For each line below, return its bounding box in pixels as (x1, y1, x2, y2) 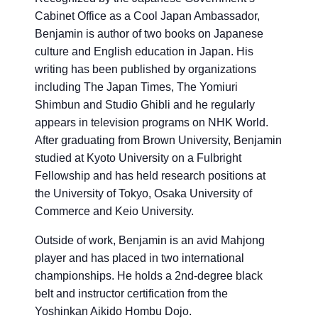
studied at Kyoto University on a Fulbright (35, 152, 241, 165)
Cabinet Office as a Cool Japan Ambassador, (35, 10, 260, 23)
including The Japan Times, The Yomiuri (35, 81, 238, 94)
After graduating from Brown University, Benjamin (35, 134, 282, 147)
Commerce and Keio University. (35, 205, 194, 218)
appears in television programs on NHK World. (35, 116, 268, 129)
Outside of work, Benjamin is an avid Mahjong (35, 234, 265, 247)
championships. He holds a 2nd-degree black (35, 270, 263, 283)
